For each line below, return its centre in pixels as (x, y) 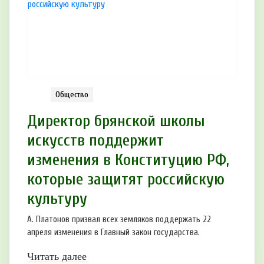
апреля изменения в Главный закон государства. (113, 232)
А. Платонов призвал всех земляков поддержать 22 (119, 219)
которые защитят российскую (126, 179)
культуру (57, 198)
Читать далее (57, 256)
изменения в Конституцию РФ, (128, 159)
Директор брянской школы (116, 121)
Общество (72, 94)
